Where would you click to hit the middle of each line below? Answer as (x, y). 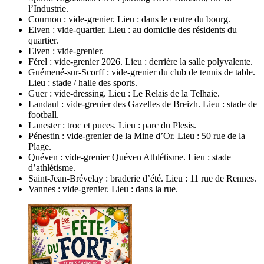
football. (44, 114)
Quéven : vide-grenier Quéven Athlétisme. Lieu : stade (130, 157)
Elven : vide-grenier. (66, 51)
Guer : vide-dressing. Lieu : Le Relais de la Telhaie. (124, 93)
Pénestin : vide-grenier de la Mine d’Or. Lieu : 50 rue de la (137, 136)
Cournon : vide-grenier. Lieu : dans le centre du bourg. (129, 19)
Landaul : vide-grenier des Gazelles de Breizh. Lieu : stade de (143, 104)
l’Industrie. (48, 8)
